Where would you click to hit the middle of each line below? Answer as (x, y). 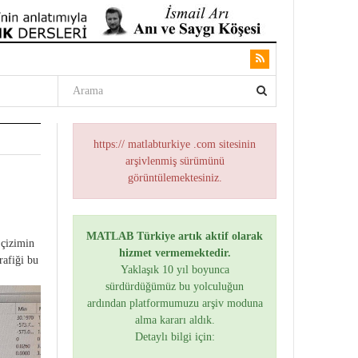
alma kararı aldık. (175, 320)
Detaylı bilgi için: (175, 337)
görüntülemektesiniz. (175, 178)
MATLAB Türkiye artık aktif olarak (175, 236)
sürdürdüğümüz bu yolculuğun (175, 286)
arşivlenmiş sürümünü (175, 161)
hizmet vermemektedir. (175, 253)
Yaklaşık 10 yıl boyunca (175, 270)
